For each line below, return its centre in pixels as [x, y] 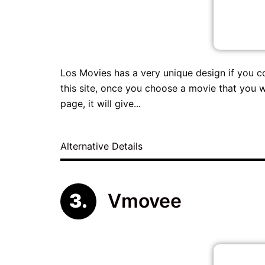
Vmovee [144, 201]
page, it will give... [101, 103]
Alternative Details [103, 146]
